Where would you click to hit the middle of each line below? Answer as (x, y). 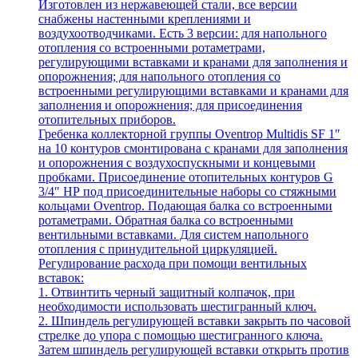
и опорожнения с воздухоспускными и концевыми (177, 162)
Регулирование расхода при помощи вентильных (173, 263)
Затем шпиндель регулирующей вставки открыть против (194, 349)
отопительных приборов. (107, 119)
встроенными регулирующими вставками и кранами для (193, 90)
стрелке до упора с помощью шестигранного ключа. (181, 335)
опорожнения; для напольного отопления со (159, 76)
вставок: (61, 277)
